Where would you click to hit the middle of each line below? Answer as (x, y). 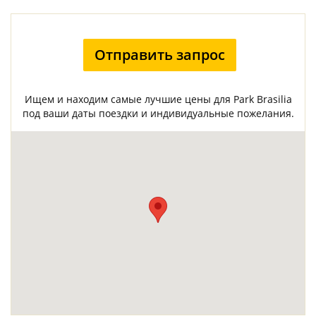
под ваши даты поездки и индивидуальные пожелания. (158, 113)
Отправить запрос (160, 55)
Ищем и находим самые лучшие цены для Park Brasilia (158, 99)
